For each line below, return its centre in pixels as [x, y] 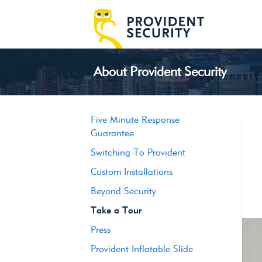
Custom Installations [131, 172]
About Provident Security [160, 71]
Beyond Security [123, 191]
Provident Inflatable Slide [142, 249]
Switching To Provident [138, 152]
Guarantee [112, 133]
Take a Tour [116, 210]
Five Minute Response [135, 120]
